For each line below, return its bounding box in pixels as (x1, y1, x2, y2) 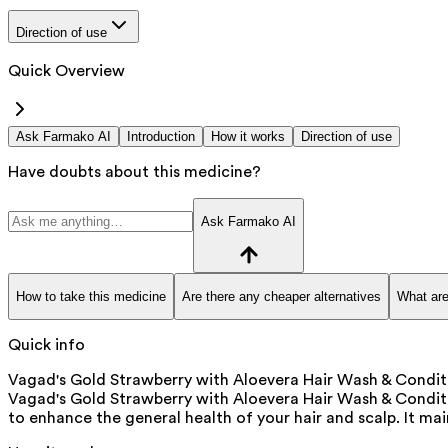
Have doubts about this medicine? (8, 163, 261, 180)
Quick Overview (8, 62, 125, 79)
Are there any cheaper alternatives (182, 288, 381, 304)
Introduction (127, 128, 195, 144)
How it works (211, 128, 285, 144)
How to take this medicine (16, 288, 166, 304)
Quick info (8, 337, 85, 354)
